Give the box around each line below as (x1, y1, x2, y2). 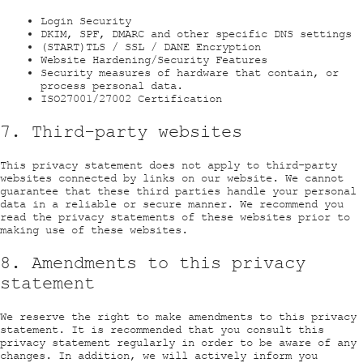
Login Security (41, 14, 131, 28)
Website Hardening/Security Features (41, 53, 267, 66)
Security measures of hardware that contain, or (41, 66, 339, 79)
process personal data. (41, 79, 183, 92)
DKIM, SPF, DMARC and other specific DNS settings (41, 27, 352, 41)
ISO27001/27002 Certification (41, 92, 222, 105)
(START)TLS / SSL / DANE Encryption (41, 40, 261, 53)
